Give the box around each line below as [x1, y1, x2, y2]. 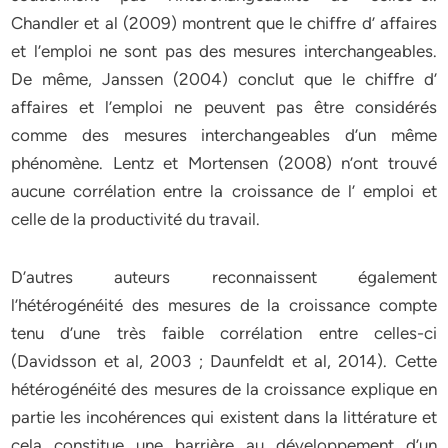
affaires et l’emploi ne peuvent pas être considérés [11, 97, 437, 117]
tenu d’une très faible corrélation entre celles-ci [11, 323, 437, 343]
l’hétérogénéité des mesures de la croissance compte [11, 295, 437, 315]
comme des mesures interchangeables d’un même [11, 125, 437, 145]
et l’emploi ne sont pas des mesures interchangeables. [11, 41, 437, 61]
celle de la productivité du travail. [11, 209, 261, 229]
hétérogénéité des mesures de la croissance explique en [11, 379, 437, 399]
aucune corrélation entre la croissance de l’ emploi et [11, 181, 437, 201]
